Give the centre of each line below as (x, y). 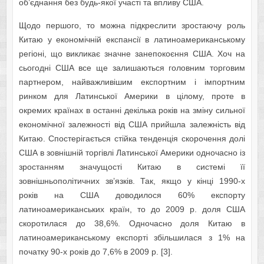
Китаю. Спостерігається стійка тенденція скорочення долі (132, 139)
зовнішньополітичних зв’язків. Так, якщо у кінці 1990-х (132, 181)
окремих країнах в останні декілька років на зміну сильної (132, 110)
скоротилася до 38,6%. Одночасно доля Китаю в (132, 224)
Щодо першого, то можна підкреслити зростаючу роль (132, 26)
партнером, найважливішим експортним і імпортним (132, 82)
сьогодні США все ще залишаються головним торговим (132, 68)
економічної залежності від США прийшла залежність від (132, 125)
